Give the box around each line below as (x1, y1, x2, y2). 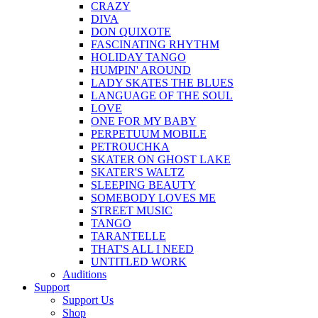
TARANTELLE (91, 229, 166, 242)
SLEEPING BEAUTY (91, 178, 196, 191)
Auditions (62, 268, 106, 280)
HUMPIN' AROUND (91, 63, 191, 76)
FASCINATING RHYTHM (91, 38, 219, 50)
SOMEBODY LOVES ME (91, 191, 216, 204)
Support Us (62, 293, 114, 306)
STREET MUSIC (91, 204, 172, 216)
